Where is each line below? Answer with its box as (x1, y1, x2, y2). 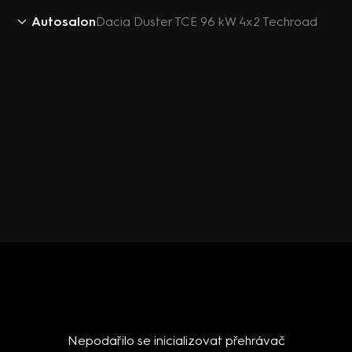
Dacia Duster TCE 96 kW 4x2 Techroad (96, 14, 317, 29)
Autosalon (31, 14, 96, 29)
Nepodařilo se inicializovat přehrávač (67, 333, 285, 348)
